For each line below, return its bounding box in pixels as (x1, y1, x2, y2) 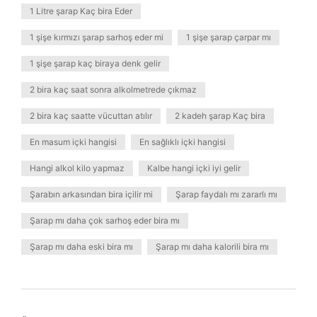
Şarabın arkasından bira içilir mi (30, 189, 153, 200)
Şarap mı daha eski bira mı (30, 241, 133, 252)
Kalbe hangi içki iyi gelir (147, 163, 241, 173)
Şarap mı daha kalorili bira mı (156, 241, 269, 252)
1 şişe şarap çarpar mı (186, 32, 271, 42)
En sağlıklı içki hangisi (139, 137, 226, 147)
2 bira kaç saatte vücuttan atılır (30, 110, 152, 121)
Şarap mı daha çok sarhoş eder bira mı (30, 215, 180, 226)
